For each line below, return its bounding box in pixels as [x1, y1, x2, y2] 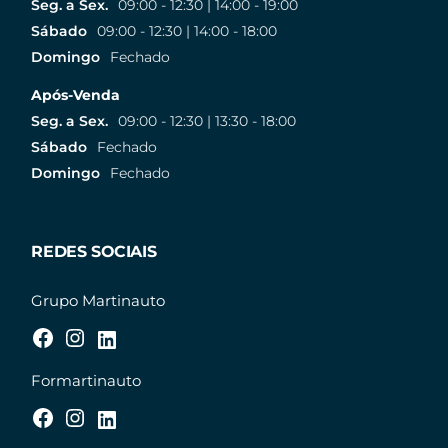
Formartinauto [31, 371, 142, 391]
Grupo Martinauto [31, 291, 166, 311]
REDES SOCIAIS [31, 242, 157, 262]
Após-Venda [31, 86, 121, 105]
